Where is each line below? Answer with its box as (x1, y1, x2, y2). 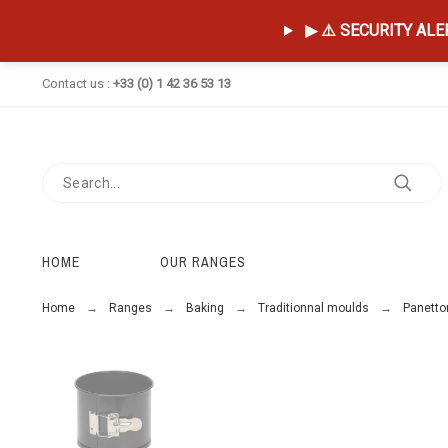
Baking (185, 301, 224, 315)
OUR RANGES (159, 253, 246, 271)
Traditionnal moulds (257, 301, 369, 315)
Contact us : (41, 76, 113, 91)
